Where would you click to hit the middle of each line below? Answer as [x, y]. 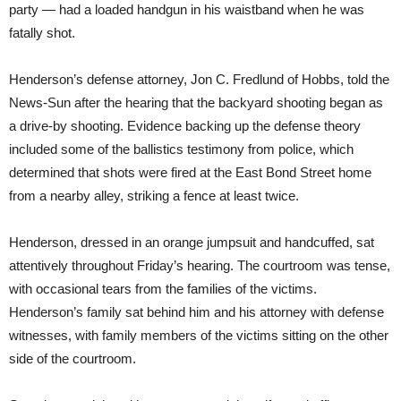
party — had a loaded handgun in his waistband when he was [187, 10]
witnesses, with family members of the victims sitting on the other [199, 336]
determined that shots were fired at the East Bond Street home [190, 173]
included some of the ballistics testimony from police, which [181, 149]
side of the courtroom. [73, 359]
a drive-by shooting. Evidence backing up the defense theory [185, 126]
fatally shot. [42, 33]
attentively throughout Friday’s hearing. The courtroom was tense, [200, 266]
